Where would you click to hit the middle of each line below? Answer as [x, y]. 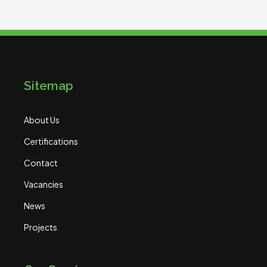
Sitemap [49, 86]
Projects [41, 227]
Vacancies [44, 184]
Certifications [51, 142]
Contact [41, 163]
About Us [42, 120]
